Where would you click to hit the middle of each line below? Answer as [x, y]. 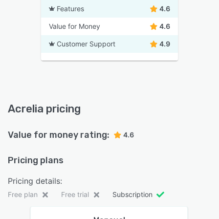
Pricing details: [35, 181]
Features [70, 9]
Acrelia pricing [44, 109]
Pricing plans [36, 161]
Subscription [132, 195]
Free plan [23, 195]
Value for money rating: [59, 135]
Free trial [75, 195]
